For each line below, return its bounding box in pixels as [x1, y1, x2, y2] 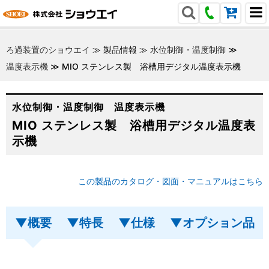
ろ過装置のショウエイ [6, 44, 90, 55]
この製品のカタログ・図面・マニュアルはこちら [78, 176, 263, 186]
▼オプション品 [169, 216, 255, 230]
